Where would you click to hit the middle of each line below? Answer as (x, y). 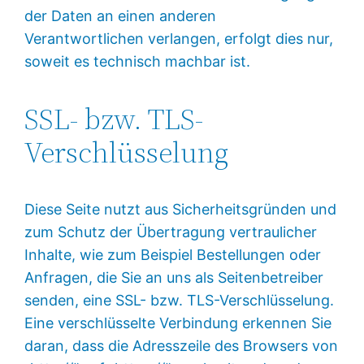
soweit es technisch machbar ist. (138, 61)
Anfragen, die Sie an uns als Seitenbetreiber (174, 277)
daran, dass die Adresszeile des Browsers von (182, 345)
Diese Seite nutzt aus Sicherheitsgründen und (181, 209)
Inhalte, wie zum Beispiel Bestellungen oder (173, 254)
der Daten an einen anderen (121, 15)
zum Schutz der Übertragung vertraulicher (171, 232)
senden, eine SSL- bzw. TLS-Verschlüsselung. (180, 300)
